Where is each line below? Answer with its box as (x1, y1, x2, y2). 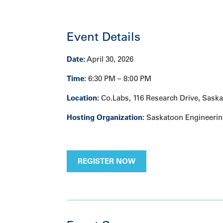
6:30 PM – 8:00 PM (86, 74, 152, 84)
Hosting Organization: (67, 112, 145, 122)
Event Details (67, 29, 141, 44)
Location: (67, 93, 100, 103)
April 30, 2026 (85, 54, 134, 64)
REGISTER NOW (78, 156, 136, 166)
